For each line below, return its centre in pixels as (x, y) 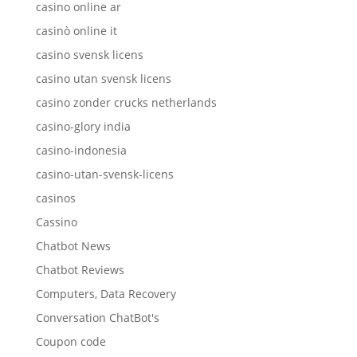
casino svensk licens (89, 54)
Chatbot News (73, 245)
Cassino (56, 222)
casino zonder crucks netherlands (126, 102)
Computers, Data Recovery (106, 293)
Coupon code (71, 341)
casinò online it (76, 30)
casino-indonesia (81, 150)
